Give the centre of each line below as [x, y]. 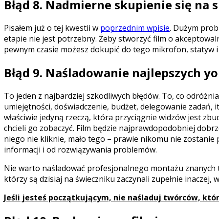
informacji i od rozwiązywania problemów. [80, 150]
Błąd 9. [23, 73]
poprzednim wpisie [135, 28]
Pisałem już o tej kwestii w [52, 28]
